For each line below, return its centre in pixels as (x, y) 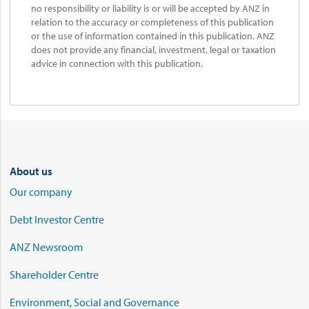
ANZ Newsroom (46, 247)
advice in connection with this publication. (117, 63)
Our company (41, 191)
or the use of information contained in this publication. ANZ (153, 36)
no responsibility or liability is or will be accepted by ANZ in (150, 8)
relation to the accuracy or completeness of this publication (152, 22)
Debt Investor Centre (57, 219)
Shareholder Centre (54, 274)
